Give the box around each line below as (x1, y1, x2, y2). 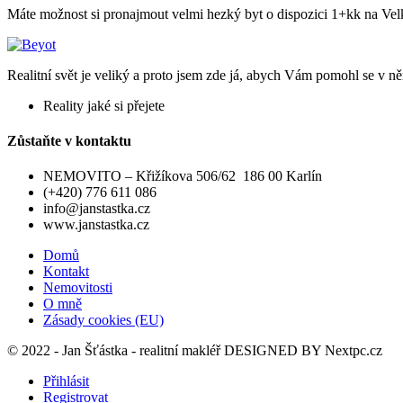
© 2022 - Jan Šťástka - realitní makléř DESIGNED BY (7, 343, 325, 359)
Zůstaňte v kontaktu (7, 133, 131, 149)
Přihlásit (43, 373, 89, 390)
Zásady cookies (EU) (43, 312, 164, 328)
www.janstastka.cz (43, 217, 149, 233)
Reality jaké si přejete (43, 97, 165, 113)
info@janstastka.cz (43, 201, 150, 217)
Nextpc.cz (325, 343, 382, 359)
